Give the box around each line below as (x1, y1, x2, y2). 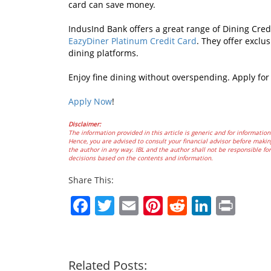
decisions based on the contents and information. (68, 153, 213, 162)
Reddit (187, 192, 246, 218)
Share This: (68, 174, 114, 186)
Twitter (114, 192, 177, 218)
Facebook (90, 192, 177, 218)
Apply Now (68, 95, 112, 107)
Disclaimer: (68, 119, 101, 128)
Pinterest (163, 192, 243, 218)
